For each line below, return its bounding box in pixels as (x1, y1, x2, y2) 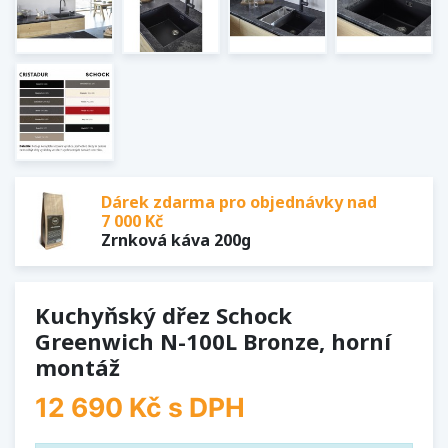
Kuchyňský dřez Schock (35, 299, 292, 330)
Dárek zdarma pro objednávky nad (101, 190, 377, 213)
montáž (35, 351, 120, 382)
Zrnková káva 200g (101, 228, 251, 251)
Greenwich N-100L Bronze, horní (35, 325, 391, 356)
